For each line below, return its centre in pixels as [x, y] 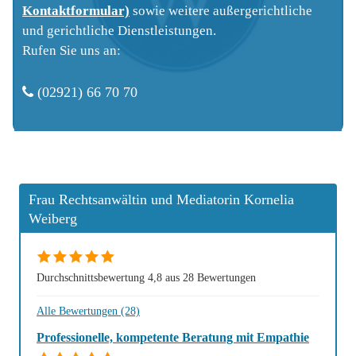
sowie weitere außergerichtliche [221, 11]
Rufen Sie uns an [70, 50]
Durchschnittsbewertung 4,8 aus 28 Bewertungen [146, 277]
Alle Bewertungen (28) [88, 311]
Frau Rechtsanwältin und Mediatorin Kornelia [161, 199]
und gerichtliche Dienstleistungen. [119, 31]
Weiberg [53, 219]
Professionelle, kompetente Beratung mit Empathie [173, 337]
